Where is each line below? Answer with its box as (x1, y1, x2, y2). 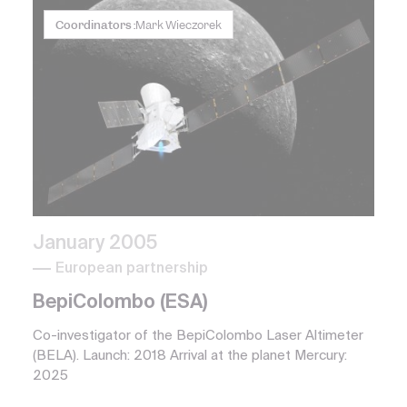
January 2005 (33, 234, 157, 254)
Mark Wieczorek (135, 16, 222, 33)
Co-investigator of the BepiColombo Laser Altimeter (33, 329, 363, 343)
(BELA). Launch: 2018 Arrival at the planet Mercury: (33, 349, 347, 363)
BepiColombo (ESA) (33, 293, 207, 313)
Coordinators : (55, 16, 135, 33)
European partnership (55, 262, 208, 277)
